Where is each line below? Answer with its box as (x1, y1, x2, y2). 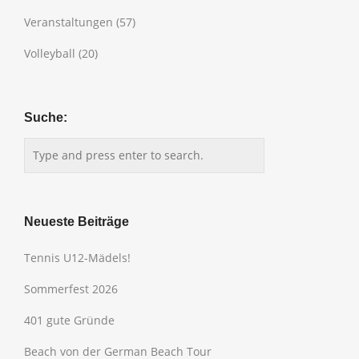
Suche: (24, 109, 67, 124)
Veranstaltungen (24, 14, 113, 30)
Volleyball (24, 45, 75, 61)
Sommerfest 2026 (24, 280, 118, 296)
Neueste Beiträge (24, 213, 129, 228)
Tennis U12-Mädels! (24, 249, 131, 265)
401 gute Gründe (24, 312, 115, 328)
